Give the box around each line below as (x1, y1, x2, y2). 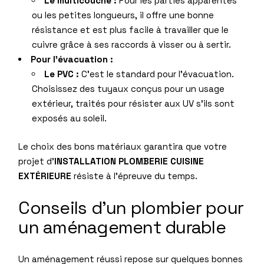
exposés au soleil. (31, 113, 107, 124)
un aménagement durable (18, 215, 226, 239)
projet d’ (18, 155, 55, 167)
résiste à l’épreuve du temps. (71, 170, 198, 181)
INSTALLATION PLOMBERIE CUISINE (54, 155, 204, 167)
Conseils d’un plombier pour (18, 196, 244, 219)
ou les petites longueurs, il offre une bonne (31, 9, 214, 21)
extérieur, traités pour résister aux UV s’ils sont (31, 98, 235, 110)
